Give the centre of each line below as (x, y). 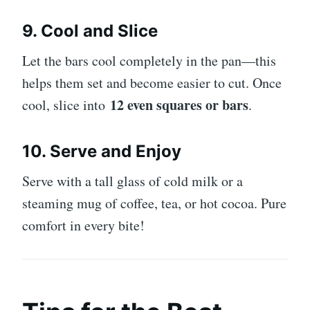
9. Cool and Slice (90, 30)
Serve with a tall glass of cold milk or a (133, 181)
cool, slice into (66, 104)
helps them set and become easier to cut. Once (152, 82)
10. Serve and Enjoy (102, 151)
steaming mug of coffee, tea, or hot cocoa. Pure (154, 203)
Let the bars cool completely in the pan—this (149, 60)
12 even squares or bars (179, 104)
